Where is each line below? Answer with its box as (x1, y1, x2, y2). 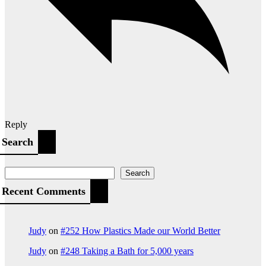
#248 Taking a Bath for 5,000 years (61, 245, 194, 256)
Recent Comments (2, 185, 85, 197)
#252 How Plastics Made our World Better (61, 225, 220, 236)
